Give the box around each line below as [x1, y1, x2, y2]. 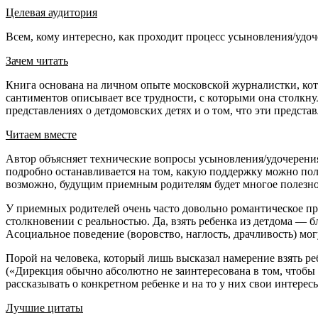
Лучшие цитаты [6, 302, 83, 314]
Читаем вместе [6, 128, 77, 141]
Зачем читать [6, 55, 68, 67]
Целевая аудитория [6, 6, 97, 18]
